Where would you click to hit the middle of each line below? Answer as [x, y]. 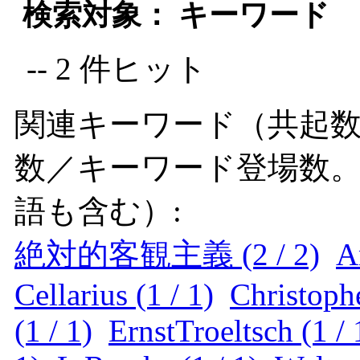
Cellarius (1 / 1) [114, 295]
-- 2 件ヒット [117, 69]
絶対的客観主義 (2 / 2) [167, 254]
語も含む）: [98, 211]
